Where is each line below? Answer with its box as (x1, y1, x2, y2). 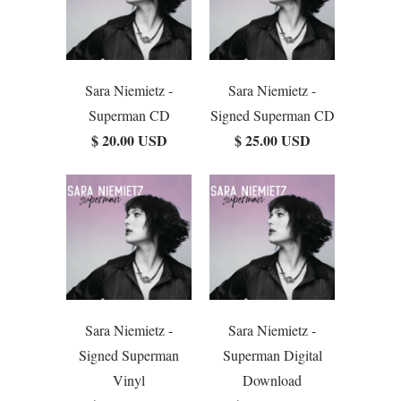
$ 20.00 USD (90, 130, 167, 151)
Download (243, 371, 302, 390)
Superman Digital (222, 346, 322, 365)
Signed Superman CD (209, 106, 335, 125)
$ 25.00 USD (234, 130, 311, 151)
